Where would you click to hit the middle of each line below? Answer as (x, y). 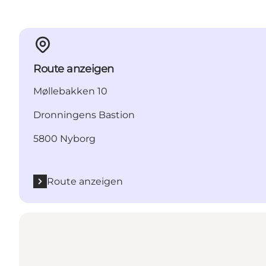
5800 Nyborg (64, 138)
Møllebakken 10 (70, 91)
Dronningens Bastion (84, 115)
